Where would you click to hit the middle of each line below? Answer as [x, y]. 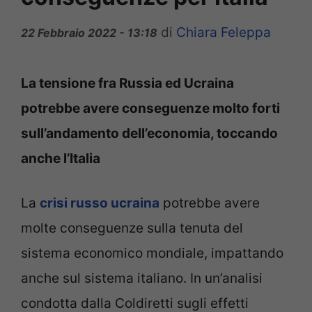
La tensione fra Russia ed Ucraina [127, 83]
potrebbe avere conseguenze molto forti [150, 108]
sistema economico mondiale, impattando [152, 253]
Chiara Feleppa [224, 32]
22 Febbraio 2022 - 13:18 [89, 32]
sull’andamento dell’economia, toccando [149, 133]
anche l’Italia [61, 158]
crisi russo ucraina [100, 203]
